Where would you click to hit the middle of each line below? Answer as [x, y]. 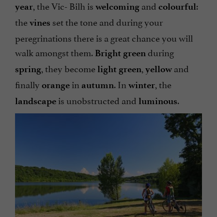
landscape [37, 101]
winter [142, 85]
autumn [98, 85]
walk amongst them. [55, 52]
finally [28, 84]
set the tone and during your [108, 21]
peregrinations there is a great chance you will [104, 37]
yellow [160, 69]
